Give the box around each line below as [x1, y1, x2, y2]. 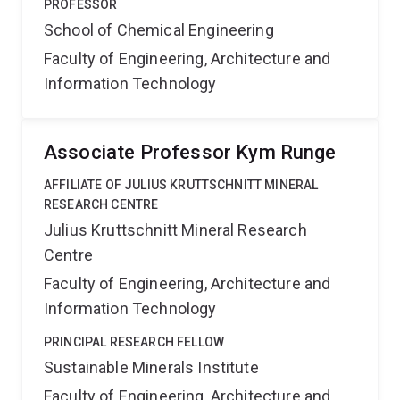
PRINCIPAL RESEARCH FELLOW [44, 335, 224, 349]
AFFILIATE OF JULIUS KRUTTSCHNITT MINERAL [44, 178, 319, 192]
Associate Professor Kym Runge [44, 141, 337, 163]
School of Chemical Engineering [44, 21, 274, 39]
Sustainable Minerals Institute [44, 358, 259, 377]
